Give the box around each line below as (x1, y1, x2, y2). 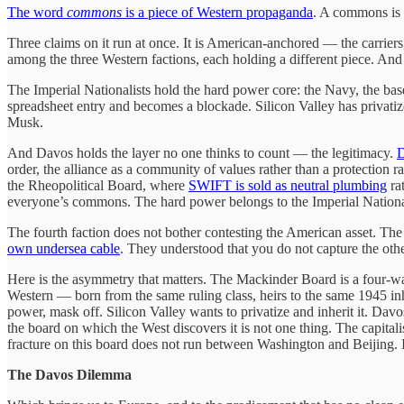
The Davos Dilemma (7, 366, 132, 382)
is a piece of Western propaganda (122, 4, 313, 20)
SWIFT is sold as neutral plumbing (188, 177, 387, 193)
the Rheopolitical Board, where (7, 177, 188, 193)
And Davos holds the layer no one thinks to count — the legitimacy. (7, 144, 397, 161)
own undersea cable (7, 240, 120, 256)
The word (7, 4, 67, 20)
